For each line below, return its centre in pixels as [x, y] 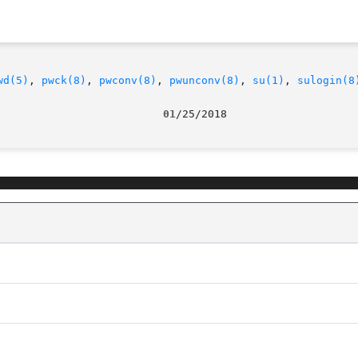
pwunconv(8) [205, 81]
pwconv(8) [128, 81]
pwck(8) [64, 81]
